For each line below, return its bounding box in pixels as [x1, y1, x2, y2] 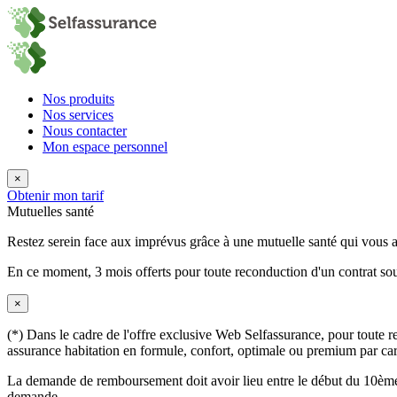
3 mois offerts [95, 264, 171, 279]
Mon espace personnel [43, 139, 167, 154]
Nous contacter [43, 123, 127, 138]
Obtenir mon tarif [7, 188, 104, 203]
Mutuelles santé [7, 204, 94, 219]
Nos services [43, 107, 113, 122]
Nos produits [43, 91, 114, 106]
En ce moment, [7, 264, 95, 279]
